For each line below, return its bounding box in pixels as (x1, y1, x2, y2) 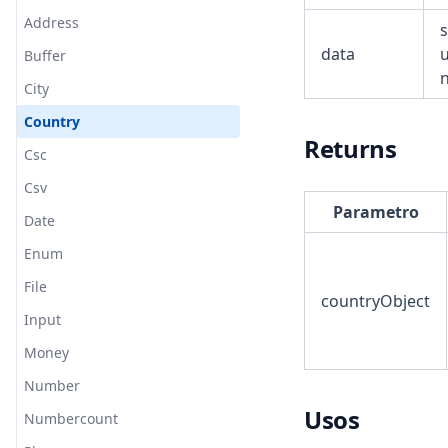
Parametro (332, 201, 419, 223)
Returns (304, 132, 397, 165)
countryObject (321, 290, 430, 312)
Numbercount (24, 409, 118, 428)
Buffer (24, 46, 66, 65)
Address (24, 13, 79, 32)
